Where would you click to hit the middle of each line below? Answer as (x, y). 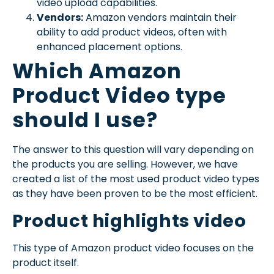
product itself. (46, 262)
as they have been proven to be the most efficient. (135, 194)
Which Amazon (97, 72)
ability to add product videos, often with (132, 32)
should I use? (85, 120)
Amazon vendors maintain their (160, 18)
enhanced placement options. (109, 47)
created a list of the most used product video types (136, 179)
